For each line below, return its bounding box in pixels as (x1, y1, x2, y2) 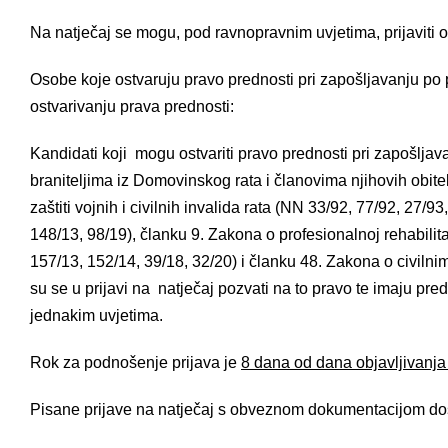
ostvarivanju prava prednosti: (30, 97, 234, 115)
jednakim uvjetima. (30, 306, 163, 324)
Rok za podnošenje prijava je (30, 353, 241, 371)
